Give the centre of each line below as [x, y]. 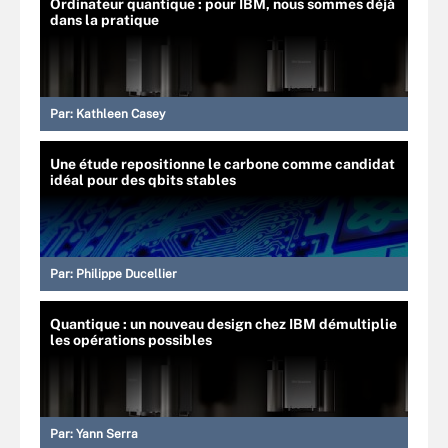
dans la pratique [104, 19]
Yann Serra [107, 433]
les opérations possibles [131, 339]
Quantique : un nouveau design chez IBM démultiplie [223, 323]
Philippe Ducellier [126, 273]
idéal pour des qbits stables [143, 179]
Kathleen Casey [120, 113]
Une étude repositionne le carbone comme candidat [222, 163]
